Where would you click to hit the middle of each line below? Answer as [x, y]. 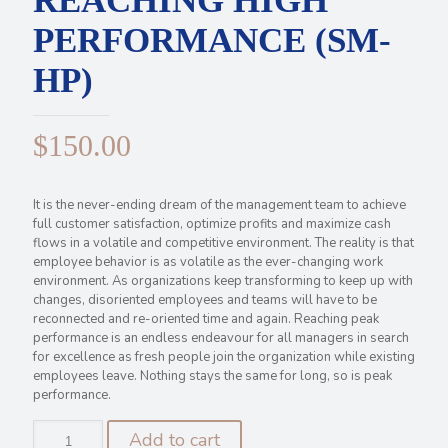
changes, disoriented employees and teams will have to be [205, 300]
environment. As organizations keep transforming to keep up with [223, 281]
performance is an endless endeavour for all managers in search [221, 338]
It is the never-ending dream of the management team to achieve [219, 205]
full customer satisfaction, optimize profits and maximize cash [212, 224]
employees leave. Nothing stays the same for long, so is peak [212, 376]
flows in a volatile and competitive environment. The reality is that [223, 243]
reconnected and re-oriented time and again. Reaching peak [206, 319]
